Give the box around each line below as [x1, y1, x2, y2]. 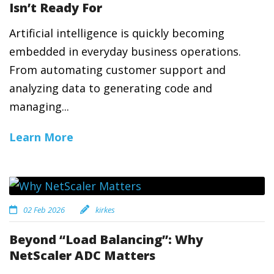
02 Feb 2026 [23, 204, 65, 215]
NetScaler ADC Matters [9, 247, 155, 264]
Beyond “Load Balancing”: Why [9, 231, 203, 248]
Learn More [9, 130, 73, 144]
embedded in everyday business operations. [9, 44, 241, 59]
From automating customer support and [9, 62, 226, 77]
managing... [9, 99, 69, 114]
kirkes [95, 204, 115, 215]
